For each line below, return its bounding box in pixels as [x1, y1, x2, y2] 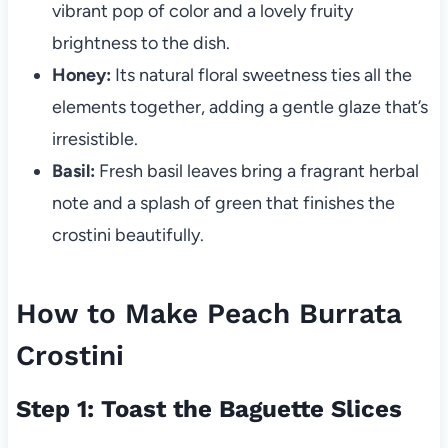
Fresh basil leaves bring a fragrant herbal [94, 160, 419, 183]
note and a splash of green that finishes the [51, 192, 395, 215]
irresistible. [51, 128, 138, 151]
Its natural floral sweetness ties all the [110, 64, 412, 87]
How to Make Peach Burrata [15, 297, 402, 331]
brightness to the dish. [51, 32, 230, 55]
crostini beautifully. [51, 224, 204, 247]
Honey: [51, 64, 111, 87]
